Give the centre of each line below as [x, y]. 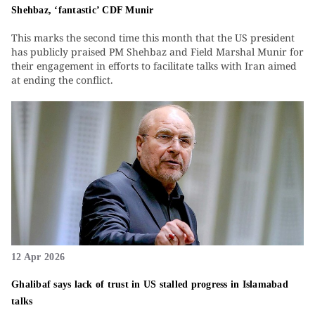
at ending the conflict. [62, 80]
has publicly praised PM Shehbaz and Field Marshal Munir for [157, 52]
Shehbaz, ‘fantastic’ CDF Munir [83, 11]
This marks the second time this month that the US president [153, 38]
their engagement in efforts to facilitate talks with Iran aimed [154, 66]
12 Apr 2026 [38, 257]
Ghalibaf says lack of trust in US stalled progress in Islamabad [150, 285]
